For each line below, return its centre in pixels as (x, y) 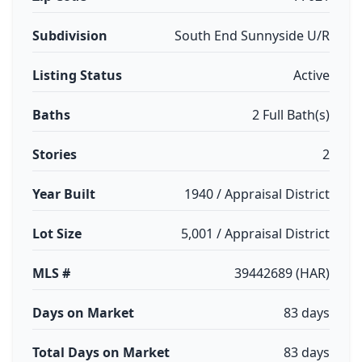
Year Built (64, 194)
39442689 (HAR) (282, 273)
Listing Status (77, 75)
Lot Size (57, 234)
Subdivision (70, 36)
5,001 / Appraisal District (255, 234)
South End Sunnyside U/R (252, 36)
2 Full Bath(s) (291, 115)
